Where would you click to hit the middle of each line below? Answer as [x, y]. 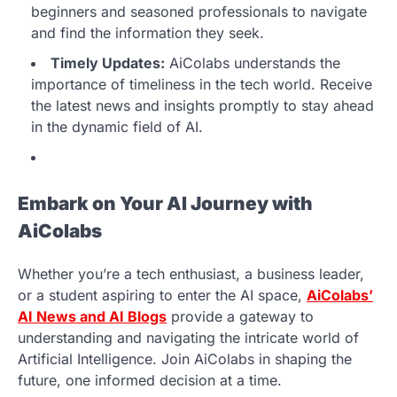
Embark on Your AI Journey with [165, 204]
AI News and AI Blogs [92, 317]
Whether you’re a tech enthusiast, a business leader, [191, 274]
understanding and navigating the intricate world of [188, 338]
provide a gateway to [240, 317]
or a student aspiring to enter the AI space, [162, 296]
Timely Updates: [108, 62]
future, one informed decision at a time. [150, 381]
